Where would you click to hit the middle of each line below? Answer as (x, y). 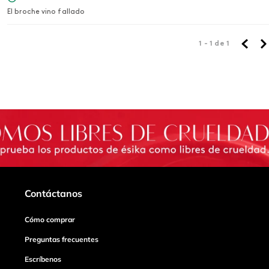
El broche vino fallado (46, 12)
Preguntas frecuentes (62, 240)
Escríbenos (43, 259)
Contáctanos (54, 194)
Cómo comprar (50, 220)
